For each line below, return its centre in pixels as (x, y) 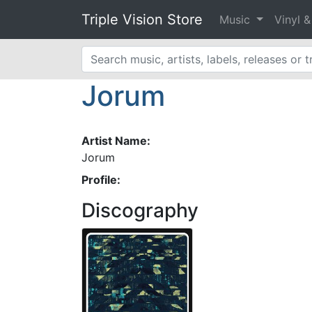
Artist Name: (116, 141)
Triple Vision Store (142, 19)
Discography (140, 210)
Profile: (101, 180)
